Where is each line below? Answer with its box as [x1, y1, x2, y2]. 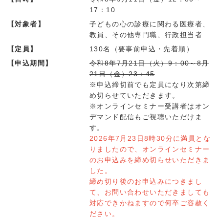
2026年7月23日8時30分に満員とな [89, 134, 211, 143]
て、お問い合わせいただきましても [89, 188, 210, 197]
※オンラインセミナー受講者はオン [89, 102, 210, 110]
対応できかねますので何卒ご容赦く [89, 199, 210, 207]
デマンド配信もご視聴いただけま [89, 113, 202, 121]
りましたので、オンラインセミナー [89, 145, 210, 153]
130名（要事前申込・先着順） [89, 45, 194, 53]
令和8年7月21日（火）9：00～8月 [89, 59, 209, 67]
